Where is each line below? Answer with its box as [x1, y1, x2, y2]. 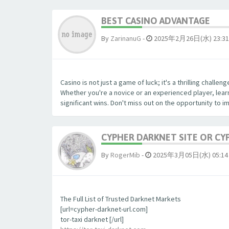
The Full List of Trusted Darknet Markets [60, 194, 181, 203]
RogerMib [110, 150, 140, 159]
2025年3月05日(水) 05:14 [151, 150, 228, 159]
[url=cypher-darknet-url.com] [60, 204, 148, 214]
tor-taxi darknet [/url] [60, 215, 124, 224]
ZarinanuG [110, 34, 141, 43]
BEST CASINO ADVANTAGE [101, 15, 210, 26]
